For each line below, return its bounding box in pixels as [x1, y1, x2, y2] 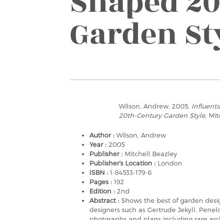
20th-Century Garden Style [119, 111, 205, 119]
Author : [89, 131, 116, 139]
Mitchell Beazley [125, 150, 177, 158]
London [158, 159, 182, 167]
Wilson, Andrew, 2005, [119, 102, 192, 110]
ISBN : [89, 168, 110, 176]
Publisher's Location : [89, 159, 158, 167]
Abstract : [89, 196, 121, 204]
